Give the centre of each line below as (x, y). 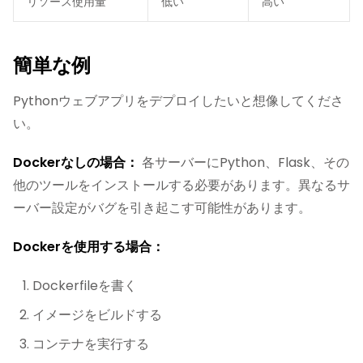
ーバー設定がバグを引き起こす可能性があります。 (162, 208)
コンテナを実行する (91, 344)
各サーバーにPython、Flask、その (244, 162)
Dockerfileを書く (85, 286)
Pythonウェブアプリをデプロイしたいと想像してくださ (178, 101)
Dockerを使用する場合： (89, 247)
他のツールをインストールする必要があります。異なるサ (181, 185)
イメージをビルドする (97, 315)
